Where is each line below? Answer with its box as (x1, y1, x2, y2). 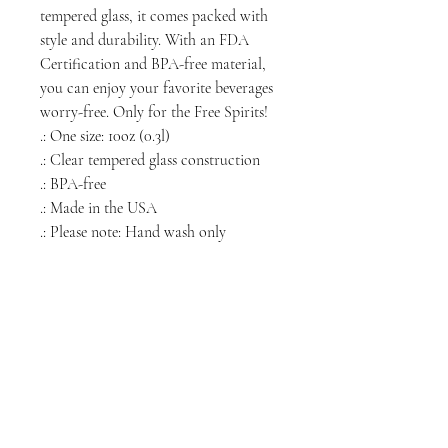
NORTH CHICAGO (20, 341, 274, 373)
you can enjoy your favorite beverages (40, 77, 273, 98)
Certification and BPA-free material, (40, 53, 266, 74)
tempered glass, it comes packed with (40, 5, 268, 26)
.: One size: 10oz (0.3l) (40, 125, 170, 146)
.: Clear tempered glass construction (40, 149, 260, 170)
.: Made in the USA (40, 197, 157, 218)
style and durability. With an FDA (40, 29, 249, 50)
